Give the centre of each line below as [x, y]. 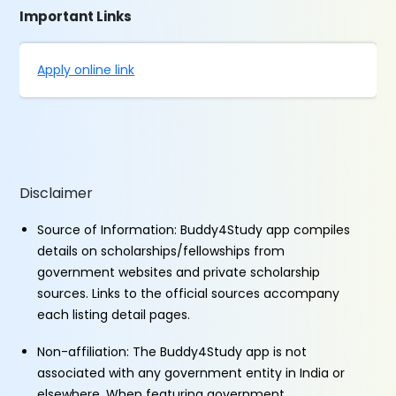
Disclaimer [57, 193]
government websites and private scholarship [179, 272]
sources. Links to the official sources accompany [189, 293]
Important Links [76, 16]
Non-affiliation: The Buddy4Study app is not [172, 352]
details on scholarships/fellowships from [161, 251]
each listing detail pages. [114, 315]
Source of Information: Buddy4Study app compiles [194, 230]
